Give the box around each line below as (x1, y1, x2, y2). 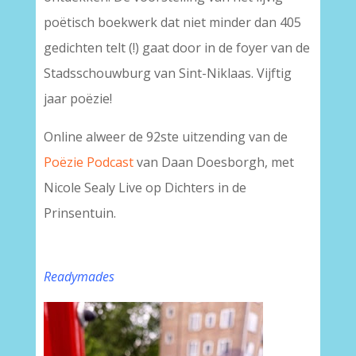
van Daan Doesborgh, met (133, 153, 294, 171)
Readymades (43, 268, 114, 285)
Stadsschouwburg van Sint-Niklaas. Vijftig (43, 64, 292, 82)
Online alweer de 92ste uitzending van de (43, 128, 288, 145)
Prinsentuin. (43, 204, 116, 222)
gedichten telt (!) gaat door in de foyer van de (43, 39, 310, 56)
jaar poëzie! (43, 90, 112, 107)
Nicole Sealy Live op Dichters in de (43, 179, 246, 196)
